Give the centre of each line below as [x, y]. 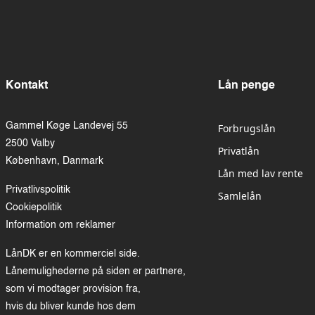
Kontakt [27, 86]
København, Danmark [54, 161]
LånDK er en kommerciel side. [73, 254]
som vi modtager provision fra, [73, 289]
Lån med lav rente [261, 174]
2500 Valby [30, 144]
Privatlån [239, 151]
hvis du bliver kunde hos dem [71, 307]
